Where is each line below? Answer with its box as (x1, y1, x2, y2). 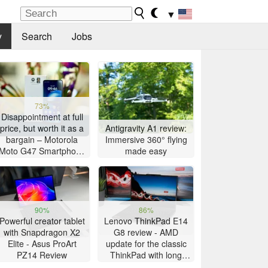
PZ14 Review (17, 249, 67, 261)
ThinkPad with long (110, 249, 182, 261)
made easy (125, 145, 167, 157)
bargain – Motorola (6, 133, 78, 146)
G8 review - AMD (114, 226, 178, 239)
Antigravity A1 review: (105, 122, 187, 135)
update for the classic (105, 237, 187, 250)
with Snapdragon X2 (4, 226, 80, 239)
